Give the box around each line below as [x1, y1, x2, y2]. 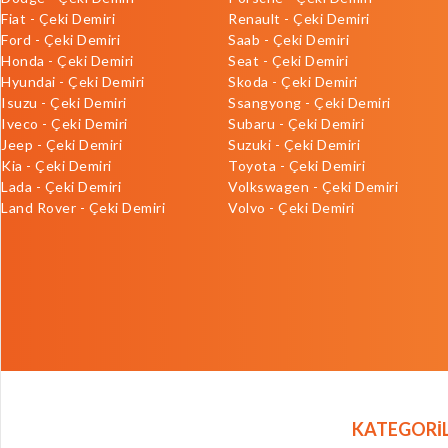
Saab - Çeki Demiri [228, 31, 349, 49]
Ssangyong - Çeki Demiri [228, 94, 391, 112]
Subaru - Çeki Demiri [228, 115, 364, 133]
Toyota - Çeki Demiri [228, 157, 365, 175]
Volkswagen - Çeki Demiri [228, 178, 398, 196]
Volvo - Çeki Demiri [228, 199, 355, 217]
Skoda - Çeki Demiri [228, 73, 358, 91]
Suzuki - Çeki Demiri [228, 136, 360, 154]
